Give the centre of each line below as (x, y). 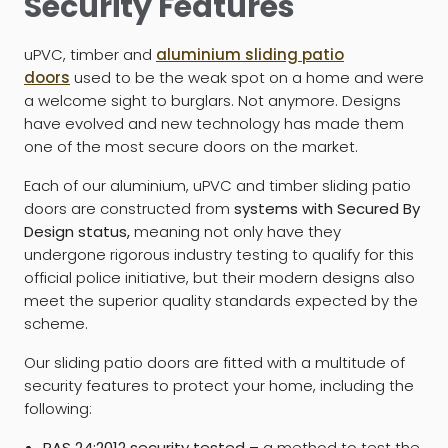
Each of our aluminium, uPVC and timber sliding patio (217, 185)
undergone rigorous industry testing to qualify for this (219, 254)
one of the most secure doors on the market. (191, 146)
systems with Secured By (327, 208)
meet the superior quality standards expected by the (221, 300)
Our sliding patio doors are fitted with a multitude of (214, 362)
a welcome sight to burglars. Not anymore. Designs (212, 100)
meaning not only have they (237, 231)
